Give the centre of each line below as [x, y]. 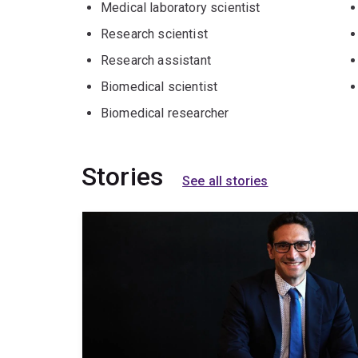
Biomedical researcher [165, 113]
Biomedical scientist [159, 87]
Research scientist [154, 34]
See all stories [225, 181]
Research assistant [156, 61]
